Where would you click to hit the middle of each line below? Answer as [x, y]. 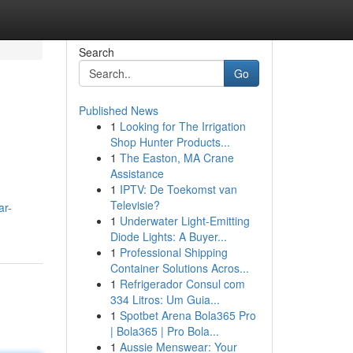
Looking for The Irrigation [182, 126]
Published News [118, 110]
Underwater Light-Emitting [184, 221]
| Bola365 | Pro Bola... [164, 331]
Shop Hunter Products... [170, 142]
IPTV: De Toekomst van [178, 189]
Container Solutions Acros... [179, 268]
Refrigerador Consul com [182, 284]
